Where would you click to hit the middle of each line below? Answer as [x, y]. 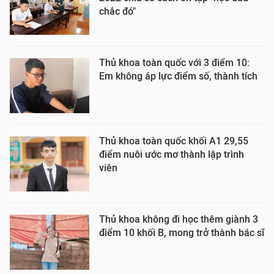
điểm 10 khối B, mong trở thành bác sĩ [182, 233]
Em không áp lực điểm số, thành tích [178, 76]
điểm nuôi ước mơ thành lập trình [172, 154]
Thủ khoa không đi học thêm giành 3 [179, 219]
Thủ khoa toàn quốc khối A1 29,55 [174, 141]
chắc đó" [117, 11]
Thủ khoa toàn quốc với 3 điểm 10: [174, 63]
